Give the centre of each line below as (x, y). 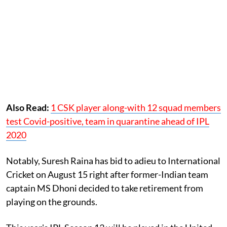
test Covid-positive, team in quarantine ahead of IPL (108, 121)
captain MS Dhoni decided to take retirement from (105, 188)
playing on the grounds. (52, 201)
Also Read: (28, 107)
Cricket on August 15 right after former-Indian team (107, 174)
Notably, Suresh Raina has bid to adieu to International (113, 160)
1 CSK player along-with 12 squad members (136, 107)
